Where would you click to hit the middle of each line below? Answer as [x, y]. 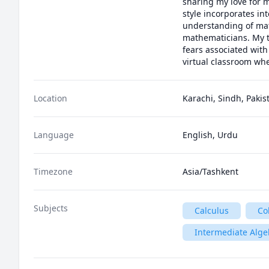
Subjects [51, 208]
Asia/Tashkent [210, 171]
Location [50, 98]
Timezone [53, 171]
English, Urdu [210, 135]
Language [54, 135]
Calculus [212, 210]
